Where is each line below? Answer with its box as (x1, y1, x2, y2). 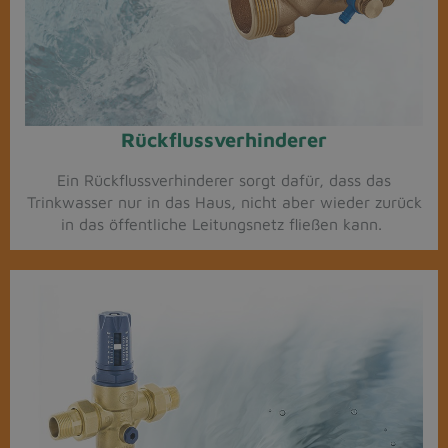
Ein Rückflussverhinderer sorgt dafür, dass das (57, 171, 391, 190)
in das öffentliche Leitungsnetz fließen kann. (61, 215, 387, 234)
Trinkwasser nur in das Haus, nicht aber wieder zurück (26, 193, 422, 212)
